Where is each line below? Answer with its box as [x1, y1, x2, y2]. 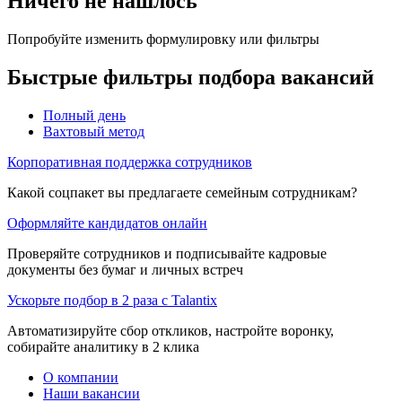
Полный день [43, 107, 126, 123]
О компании [43, 369, 118, 385]
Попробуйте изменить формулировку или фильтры [7, 31, 319, 47]
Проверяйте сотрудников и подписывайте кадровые [7, 245, 327, 261]
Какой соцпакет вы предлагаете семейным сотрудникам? [7, 184, 357, 200]
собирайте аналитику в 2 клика [7, 338, 199, 354]
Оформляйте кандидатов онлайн [7, 214, 207, 231]
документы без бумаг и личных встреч [7, 261, 243, 277]
